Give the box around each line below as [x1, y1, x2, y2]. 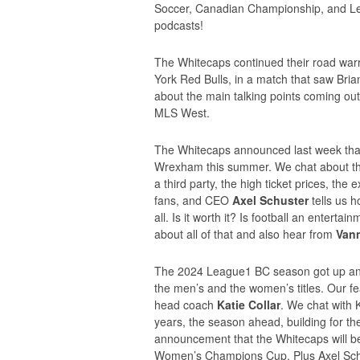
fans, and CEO [154, 192, 232, 208]
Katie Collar [217, 297, 280, 313]
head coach [154, 297, 217, 313]
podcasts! [154, 17, 203, 33]
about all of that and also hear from [154, 226, 336, 242]
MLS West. [154, 104, 210, 121]
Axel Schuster [232, 192, 309, 208]
